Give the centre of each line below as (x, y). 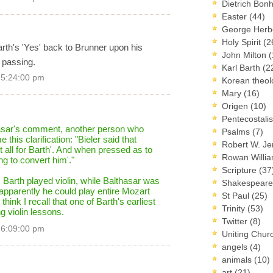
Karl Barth (242, 67)
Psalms (237, 131)
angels (236, 246)
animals (238, 259)
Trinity (235, 208)
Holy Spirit (243, 42)
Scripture (240, 170)
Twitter (236, 221)
